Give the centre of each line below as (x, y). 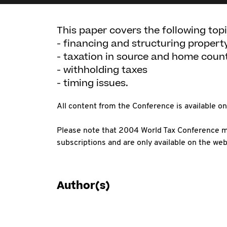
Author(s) (83, 186)
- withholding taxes (102, 70)
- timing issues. (92, 83)
